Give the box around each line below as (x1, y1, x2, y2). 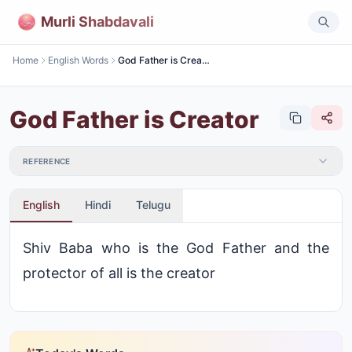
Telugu (136, 198, 170, 211)
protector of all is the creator (23, 265, 215, 281)
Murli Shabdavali (41, 13, 154, 30)
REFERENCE (23, 156, 71, 166)
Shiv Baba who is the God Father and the (23, 240, 329, 256)
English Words (48, 54, 108, 66)
